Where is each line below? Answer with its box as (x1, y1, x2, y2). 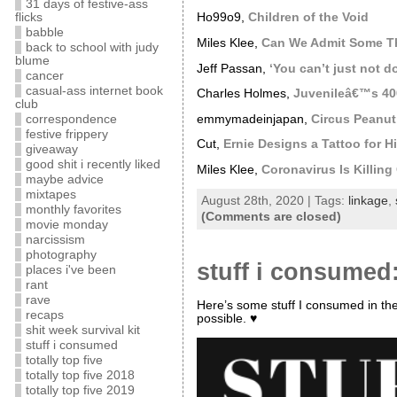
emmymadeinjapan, (196, 112, 311, 126)
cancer (25, 69, 64, 82)
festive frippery (25, 128, 108, 141)
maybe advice (25, 173, 104, 186)
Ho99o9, (196, 11, 248, 25)
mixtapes (25, 188, 76, 201)
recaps (25, 308, 64, 322)
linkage (347, 193, 388, 207)
